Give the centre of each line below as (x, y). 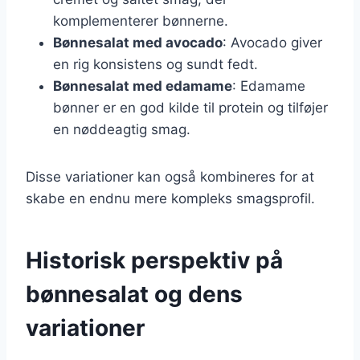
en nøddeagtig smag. (122, 129)
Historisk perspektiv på (154, 260)
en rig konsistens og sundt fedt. (155, 64)
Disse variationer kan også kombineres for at (170, 176)
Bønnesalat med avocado (138, 42)
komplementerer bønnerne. (141, 20)
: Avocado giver (272, 42)
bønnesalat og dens (134, 294)
